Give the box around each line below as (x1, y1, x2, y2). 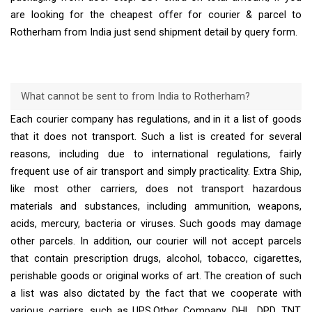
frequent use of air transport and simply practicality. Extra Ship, (10, 166, 302, 178)
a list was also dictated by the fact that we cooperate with (10, 288, 302, 300)
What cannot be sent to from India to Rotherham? (20, 91, 250, 102)
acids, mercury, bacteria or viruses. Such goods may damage (10, 218, 302, 231)
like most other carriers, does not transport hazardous (10, 183, 302, 196)
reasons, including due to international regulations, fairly (10, 148, 302, 161)
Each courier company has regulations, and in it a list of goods (10, 114, 302, 126)
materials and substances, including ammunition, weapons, (10, 201, 302, 213)
